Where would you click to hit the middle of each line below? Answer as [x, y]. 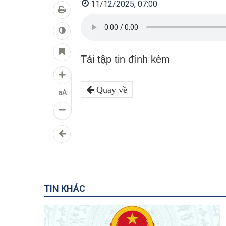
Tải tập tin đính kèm [125, 59]
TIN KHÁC [65, 188]
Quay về [110, 90]
